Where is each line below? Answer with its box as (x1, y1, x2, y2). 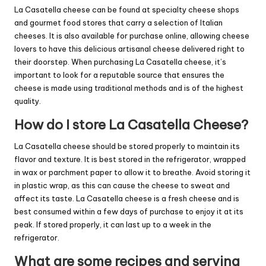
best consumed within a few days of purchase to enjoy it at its (14, 207, 243, 217)
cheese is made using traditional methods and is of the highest (14, 83, 243, 93)
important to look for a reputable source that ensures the (14, 70, 224, 80)
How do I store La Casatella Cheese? (14, 116, 248, 134)
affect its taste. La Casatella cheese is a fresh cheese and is (14, 194, 239, 204)
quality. (14, 96, 41, 106)
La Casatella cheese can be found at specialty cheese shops (14, 5, 239, 15)
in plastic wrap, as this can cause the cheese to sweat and (14, 180, 230, 191)
